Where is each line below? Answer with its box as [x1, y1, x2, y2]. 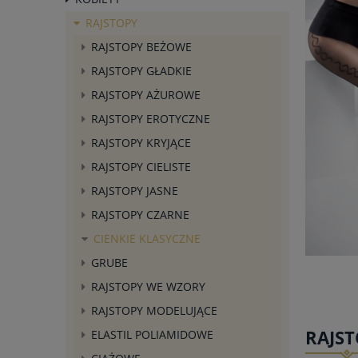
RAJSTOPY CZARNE [91, 206, 189, 222]
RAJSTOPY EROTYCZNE [91, 110, 210, 126]
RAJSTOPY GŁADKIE [91, 62, 192, 78]
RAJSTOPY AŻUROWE [91, 86, 201, 102]
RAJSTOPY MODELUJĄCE [91, 302, 217, 318]
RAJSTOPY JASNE [91, 182, 178, 198]
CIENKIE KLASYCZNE [93, 230, 201, 246]
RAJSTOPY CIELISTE [91, 158, 191, 174]
